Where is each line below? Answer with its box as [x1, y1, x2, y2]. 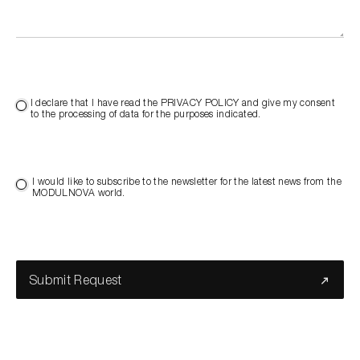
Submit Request [29, 275, 122, 287]
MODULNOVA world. [32, 189, 125, 198]
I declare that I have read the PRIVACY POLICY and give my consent [30, 98, 335, 108]
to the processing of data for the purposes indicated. [30, 109, 261, 119]
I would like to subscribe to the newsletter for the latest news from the [32, 178, 342, 187]
